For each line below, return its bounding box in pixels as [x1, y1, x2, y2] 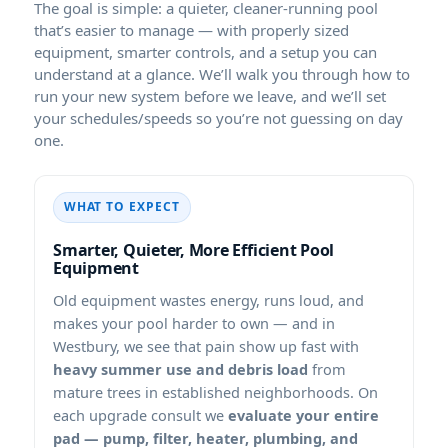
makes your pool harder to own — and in [53, 312, 335, 333]
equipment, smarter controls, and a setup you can [34, 41, 377, 62]
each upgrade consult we [53, 404, 228, 425]
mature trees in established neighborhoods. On [53, 381, 378, 402]
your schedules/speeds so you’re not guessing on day [34, 107, 403, 128]
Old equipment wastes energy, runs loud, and [53, 289, 364, 310]
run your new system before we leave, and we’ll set [34, 85, 386, 106]
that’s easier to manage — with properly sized [34, 19, 349, 40]
